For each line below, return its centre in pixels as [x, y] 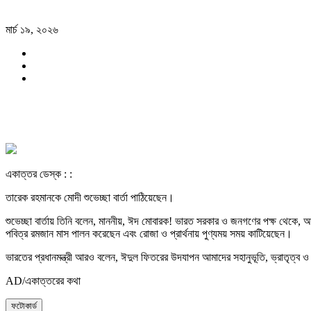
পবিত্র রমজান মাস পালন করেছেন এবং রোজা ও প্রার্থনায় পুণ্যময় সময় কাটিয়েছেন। [149, 234]
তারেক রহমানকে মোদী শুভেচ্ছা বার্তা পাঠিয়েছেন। [90, 198]
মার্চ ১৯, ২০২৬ [32, 30]
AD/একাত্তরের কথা [43, 281]
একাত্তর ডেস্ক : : [39, 174]
